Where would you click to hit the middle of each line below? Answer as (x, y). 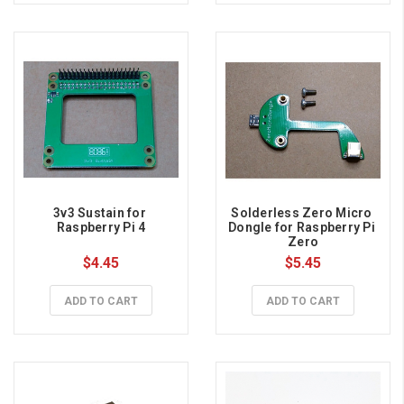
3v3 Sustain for (100, 213)
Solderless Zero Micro (302, 213)
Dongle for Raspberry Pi (302, 228)
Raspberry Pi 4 (101, 228)
